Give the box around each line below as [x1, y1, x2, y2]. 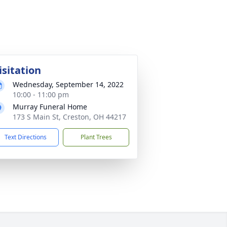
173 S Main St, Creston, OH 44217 [13, 112, 126, 122]
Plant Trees [80, 133, 112, 141]
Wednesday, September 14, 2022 [13, 80, 124, 89]
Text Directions [5, 133, 47, 141]
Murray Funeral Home [13, 102, 87, 111]
